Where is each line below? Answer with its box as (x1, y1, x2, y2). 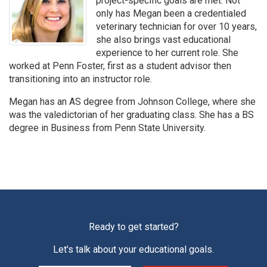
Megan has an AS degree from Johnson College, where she (9, 95, 256, 107)
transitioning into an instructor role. (9, 73, 152, 85)
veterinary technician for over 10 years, (96, 20, 257, 32)
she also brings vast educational (96, 33, 231, 45)
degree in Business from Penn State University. (9, 122, 206, 133)
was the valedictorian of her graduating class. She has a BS (9, 108, 254, 120)
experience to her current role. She (96, 46, 238, 58)
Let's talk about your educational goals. (53, 243, 214, 255)
